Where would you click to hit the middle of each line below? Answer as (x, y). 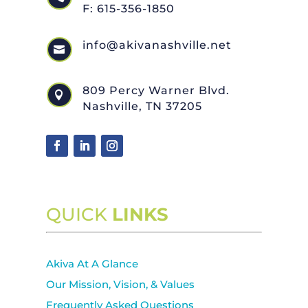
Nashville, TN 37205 (142, 107)
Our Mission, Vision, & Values (121, 285)
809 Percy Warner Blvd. (156, 91)
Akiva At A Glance (92, 264)
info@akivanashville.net (157, 45)
